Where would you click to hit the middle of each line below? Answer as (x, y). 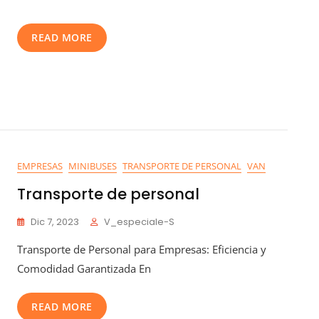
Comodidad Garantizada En (84, 268)
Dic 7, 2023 (55, 221)
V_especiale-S (139, 221)
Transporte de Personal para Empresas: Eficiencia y (142, 249)
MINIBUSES (93, 166)
